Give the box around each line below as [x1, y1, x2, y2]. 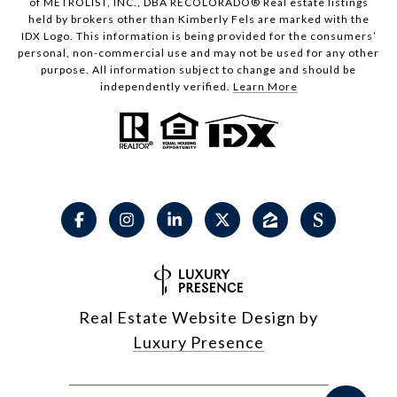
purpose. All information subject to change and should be [41, 63, 356, 77]
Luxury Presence [133, 332, 264, 353]
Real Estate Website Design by [79, 307, 318, 328]
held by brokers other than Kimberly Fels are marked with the [27, 12, 370, 27]
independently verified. [99, 80, 233, 94]
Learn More [232, 80, 298, 94]
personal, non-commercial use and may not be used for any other [18, 46, 379, 60]
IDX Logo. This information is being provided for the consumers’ [20, 29, 377, 43]
